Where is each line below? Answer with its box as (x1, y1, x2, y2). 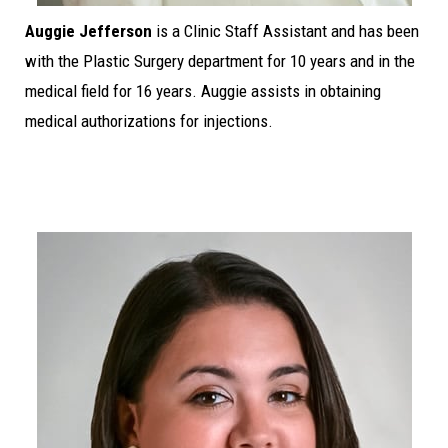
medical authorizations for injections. (25, 110, 273, 131)
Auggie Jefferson (25, 20, 152, 41)
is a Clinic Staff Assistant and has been (152, 20, 419, 41)
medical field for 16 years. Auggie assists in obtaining (25, 80, 381, 101)
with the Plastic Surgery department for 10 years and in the (25, 50, 415, 71)
